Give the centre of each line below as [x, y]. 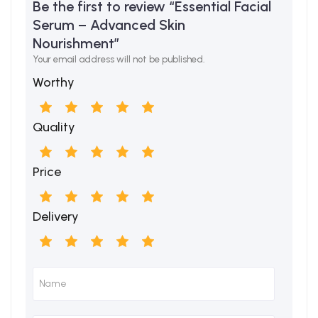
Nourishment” [76, 43]
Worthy [54, 82]
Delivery [56, 216]
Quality [54, 127]
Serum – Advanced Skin [109, 24]
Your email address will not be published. [119, 59]
